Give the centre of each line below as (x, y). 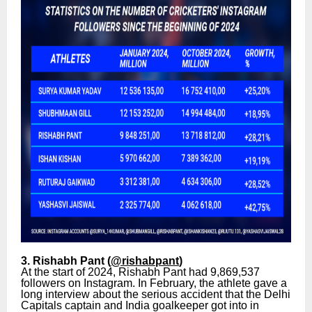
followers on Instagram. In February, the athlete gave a (154, 283)
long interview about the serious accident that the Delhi (156, 294)
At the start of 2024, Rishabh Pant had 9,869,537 (140, 272)
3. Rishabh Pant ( (66, 260)
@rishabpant (145, 260)
